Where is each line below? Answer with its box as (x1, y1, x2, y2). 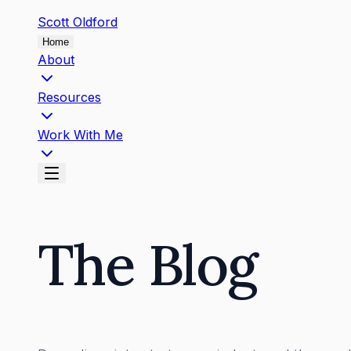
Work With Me (38, 127, 123, 143)
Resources (38, 89, 101, 105)
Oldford (73, 14, 118, 30)
